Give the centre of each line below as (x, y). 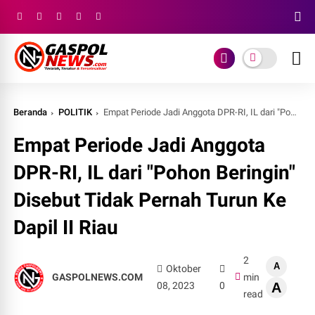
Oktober (183, 269)
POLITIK (76, 112)
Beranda (31, 112)
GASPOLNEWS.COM (98, 277)
